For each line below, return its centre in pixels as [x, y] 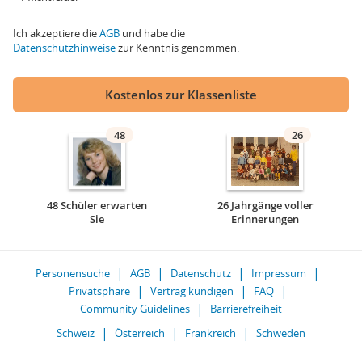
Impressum [279, 273]
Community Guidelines [135, 309]
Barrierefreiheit [246, 309]
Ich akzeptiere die [56, 33]
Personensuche [73, 273]
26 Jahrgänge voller [265, 205]
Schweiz [76, 333]
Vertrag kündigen [192, 291]
